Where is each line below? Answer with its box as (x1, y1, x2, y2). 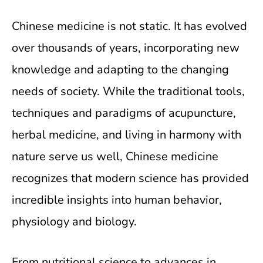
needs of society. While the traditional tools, (12, 83, 245, 99)
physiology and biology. (12, 214, 137, 230)
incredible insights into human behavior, (12, 192, 222, 208)
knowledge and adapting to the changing (12, 62, 229, 77)
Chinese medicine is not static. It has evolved (12, 18, 247, 34)
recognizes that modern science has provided (12, 170, 249, 186)
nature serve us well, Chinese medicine (12, 149, 218, 164)
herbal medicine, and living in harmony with (12, 127, 241, 143)
